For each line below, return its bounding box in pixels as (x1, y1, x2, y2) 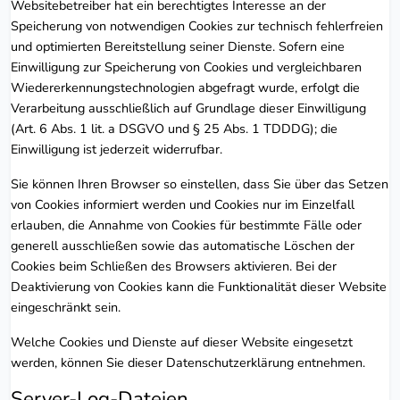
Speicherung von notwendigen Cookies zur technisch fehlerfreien (11, 16, 383, 35)
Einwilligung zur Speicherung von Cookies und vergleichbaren (11, 57, 362, 76)
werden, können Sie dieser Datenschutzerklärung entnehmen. (11, 353, 365, 371)
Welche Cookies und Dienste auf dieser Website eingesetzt (11, 332, 353, 351)
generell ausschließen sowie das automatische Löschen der (11, 236, 354, 254)
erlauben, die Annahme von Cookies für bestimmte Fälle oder (11, 215, 362, 234)
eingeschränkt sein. (11, 297, 121, 316)
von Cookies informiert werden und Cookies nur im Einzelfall (11, 195, 354, 213)
